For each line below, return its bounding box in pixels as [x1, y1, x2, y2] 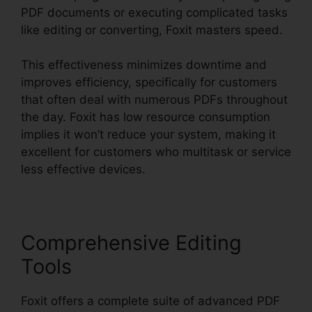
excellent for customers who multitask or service [21, 145, 291, 159]
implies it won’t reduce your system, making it [21, 127, 276, 142]
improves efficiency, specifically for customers [21, 75, 277, 90]
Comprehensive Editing [21, 231, 242, 256]
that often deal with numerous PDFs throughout [21, 93, 288, 107]
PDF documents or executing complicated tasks [21, 5, 288, 19]
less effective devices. [21, 162, 146, 177]
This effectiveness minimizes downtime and [21, 58, 267, 72]
